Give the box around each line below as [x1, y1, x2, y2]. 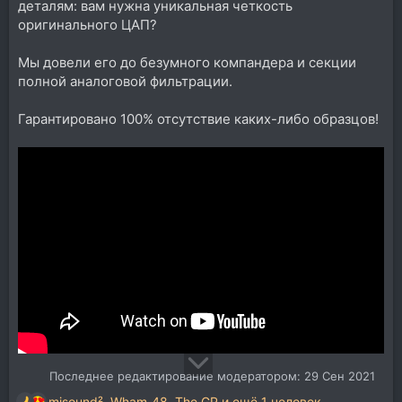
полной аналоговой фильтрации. [18, 72, 232, 90]
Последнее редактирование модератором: [49, 368, 304, 383]
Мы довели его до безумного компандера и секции [18, 53, 356, 71]
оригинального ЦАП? [18, 15, 157, 33]
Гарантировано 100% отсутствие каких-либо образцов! [18, 109, 379, 127]
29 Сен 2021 [304, 368, 375, 383]
